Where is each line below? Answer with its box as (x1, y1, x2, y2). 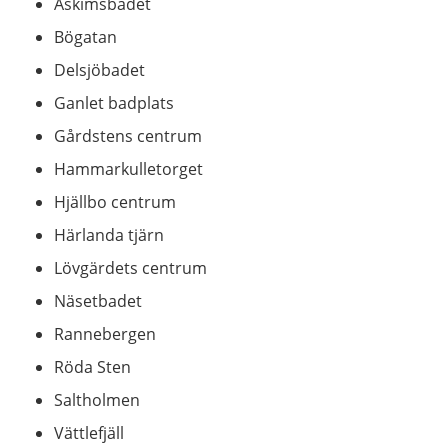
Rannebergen (54, 322, 156, 345)
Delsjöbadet (54, 58, 145, 81)
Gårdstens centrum (54, 124, 202, 147)
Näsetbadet (54, 289, 142, 312)
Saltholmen (54, 388, 140, 411)
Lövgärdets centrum (54, 256, 207, 279)
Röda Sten (54, 355, 131, 378)
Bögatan (54, 25, 117, 48)
